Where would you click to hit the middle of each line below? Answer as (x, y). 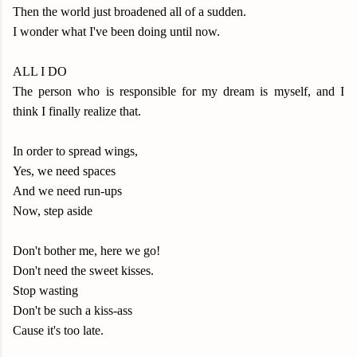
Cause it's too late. (58, 330)
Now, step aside (53, 211)
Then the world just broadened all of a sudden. (129, 12)
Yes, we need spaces (64, 171)
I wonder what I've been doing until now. (116, 31)
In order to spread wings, (75, 151)
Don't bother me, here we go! (86, 251)
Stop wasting (45, 290)
